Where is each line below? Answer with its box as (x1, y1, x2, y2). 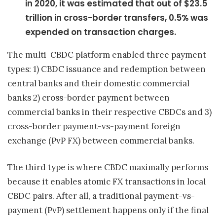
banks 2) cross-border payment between (7, 92, 170, 103)
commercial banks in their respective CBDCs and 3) (7, 106, 212, 117)
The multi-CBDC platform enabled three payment (7, 49, 206, 60)
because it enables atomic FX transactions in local (7, 176, 206, 187)
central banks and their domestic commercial (7, 77, 189, 89)
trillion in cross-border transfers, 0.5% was (25, 11, 209, 24)
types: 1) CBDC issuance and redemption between (7, 63, 206, 74)
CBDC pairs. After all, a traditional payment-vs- (7, 190, 195, 202)
